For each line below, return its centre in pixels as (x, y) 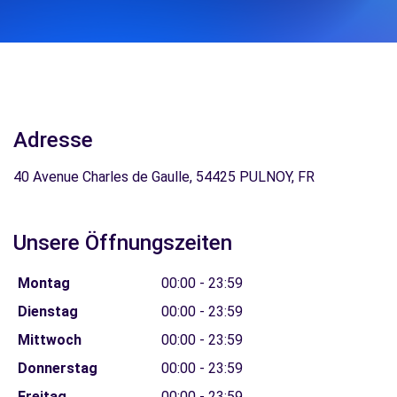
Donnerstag (57, 368)
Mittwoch (49, 340)
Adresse (53, 140)
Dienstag (47, 311)
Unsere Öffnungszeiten (123, 243)
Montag (43, 283)
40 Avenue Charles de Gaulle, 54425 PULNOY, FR (164, 177)
